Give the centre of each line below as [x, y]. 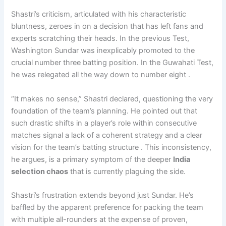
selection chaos [40, 171]
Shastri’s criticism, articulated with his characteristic [99, 14]
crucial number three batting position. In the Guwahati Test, [112, 63]
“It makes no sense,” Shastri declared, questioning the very [112, 99]
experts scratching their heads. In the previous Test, [100, 39]
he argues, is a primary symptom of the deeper [92, 159]
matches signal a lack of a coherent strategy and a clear [107, 135]
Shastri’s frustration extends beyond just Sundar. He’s [103, 195]
